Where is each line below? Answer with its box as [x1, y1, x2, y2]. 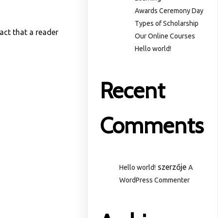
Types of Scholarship [135, 19, 199, 27]
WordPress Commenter [119, 176, 190, 184]
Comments [100, 112, 204, 139]
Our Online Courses [135, 32, 196, 40]
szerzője [156, 163, 189, 172]
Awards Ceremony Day [135, 6, 204, 15]
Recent [100, 77, 165, 104]
